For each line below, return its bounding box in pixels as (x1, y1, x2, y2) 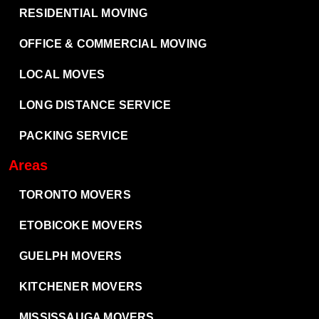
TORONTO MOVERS (19, 188, 131, 201)
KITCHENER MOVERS (19, 280, 143, 293)
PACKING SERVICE (19, 129, 128, 142)
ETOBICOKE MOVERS (19, 219, 143, 231)
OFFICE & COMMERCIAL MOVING (19, 37, 207, 50)
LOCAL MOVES (19, 68, 105, 80)
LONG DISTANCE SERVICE (19, 98, 172, 111)
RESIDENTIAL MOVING (19, 6, 148, 19)
